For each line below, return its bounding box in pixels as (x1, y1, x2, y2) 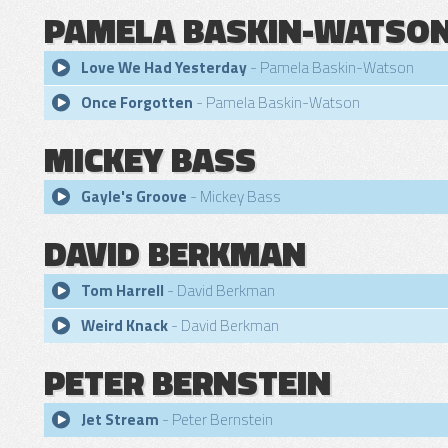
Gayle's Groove (81, 185, 187, 208)
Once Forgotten (81, 91, 193, 114)
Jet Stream (81, 408, 159, 431)
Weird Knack (81, 314, 168, 337)
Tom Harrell (81, 279, 164, 302)
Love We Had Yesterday (81, 56, 247, 79)
